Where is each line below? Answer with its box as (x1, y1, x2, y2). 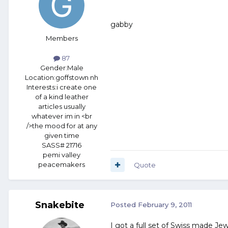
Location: (25, 73, 55, 81)
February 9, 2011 (138, 200, 192, 209)
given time (44, 131, 79, 139)
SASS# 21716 (42, 140, 81, 149)
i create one (56, 82, 97, 91)
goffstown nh (55, 73, 98, 81)
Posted (110, 200, 138, 209)
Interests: (26, 82, 56, 91)
